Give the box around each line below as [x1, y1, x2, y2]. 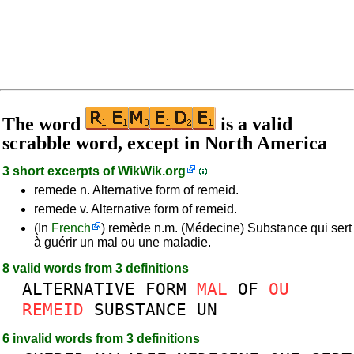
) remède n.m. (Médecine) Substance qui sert [101, 221, 352, 235]
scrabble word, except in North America [2, 133, 327, 153]
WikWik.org [118, 164, 186, 178]
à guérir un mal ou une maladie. [34, 235, 211, 249]
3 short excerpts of [2, 164, 118, 178]
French [51, 221, 91, 235]
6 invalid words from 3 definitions [2, 332, 200, 345]
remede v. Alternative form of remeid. [34, 202, 237, 216]
